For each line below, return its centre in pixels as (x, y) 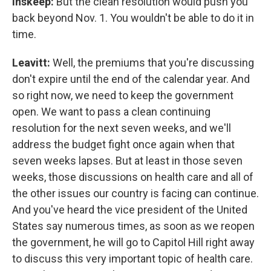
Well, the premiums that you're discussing (153, 63)
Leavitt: (32, 63)
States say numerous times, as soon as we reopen (133, 226)
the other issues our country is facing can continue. (135, 193)
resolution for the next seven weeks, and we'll (122, 128)
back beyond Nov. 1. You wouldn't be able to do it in (133, 18)
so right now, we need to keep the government (123, 95)
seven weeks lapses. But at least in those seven (127, 161)
